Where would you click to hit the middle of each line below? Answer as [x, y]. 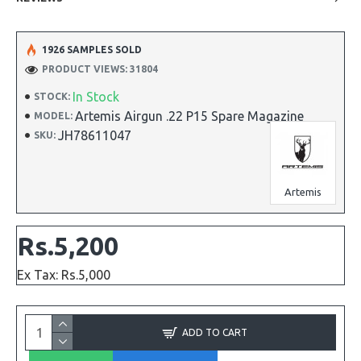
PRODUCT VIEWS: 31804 [100, 69]
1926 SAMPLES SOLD [92, 50]
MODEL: [53, 116]
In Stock [96, 97]
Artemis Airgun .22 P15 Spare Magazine [189, 116]
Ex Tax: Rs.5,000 [64, 275]
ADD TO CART [214, 332]
